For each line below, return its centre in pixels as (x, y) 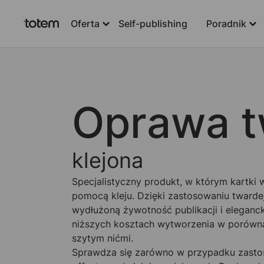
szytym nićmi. (103, 238)
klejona (108, 160)
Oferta (85, 24)
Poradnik (226, 24)
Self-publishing (153, 24)
